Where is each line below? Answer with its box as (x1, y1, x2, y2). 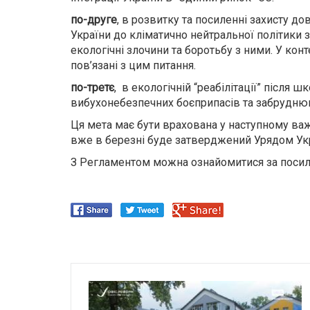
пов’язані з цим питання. (71, 59, 201, 72)
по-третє (71, 81, 114, 94)
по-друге (71, 13, 117, 26)
